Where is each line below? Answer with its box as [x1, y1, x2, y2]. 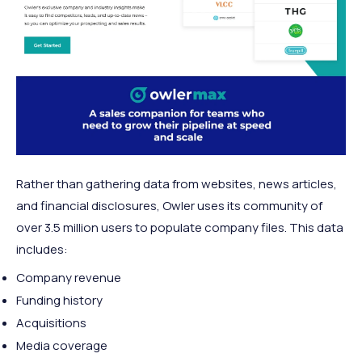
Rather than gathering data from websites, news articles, [16, 175, 337, 193]
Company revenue [16, 269, 121, 287]
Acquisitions [16, 314, 86, 332]
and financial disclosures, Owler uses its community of [16, 197, 322, 215]
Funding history [16, 292, 103, 309]
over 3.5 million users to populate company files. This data [16, 219, 343, 237]
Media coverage [16, 337, 107, 355]
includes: [16, 241, 68, 259]
